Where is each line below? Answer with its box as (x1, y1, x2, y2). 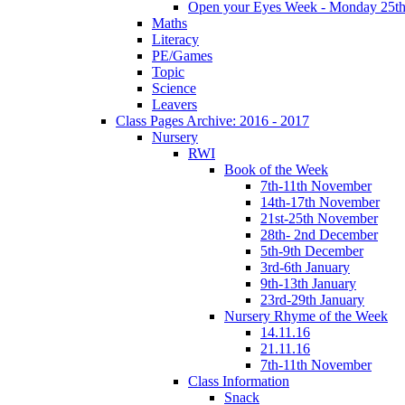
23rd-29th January (260, 291, 364, 307)
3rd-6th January (260, 259, 350, 275)
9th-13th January (260, 275, 356, 291)
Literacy (152, 31, 199, 47)
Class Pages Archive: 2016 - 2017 (116, 112, 309, 128)
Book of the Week (224, 161, 328, 177)
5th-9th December (260, 242, 363, 259)
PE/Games (152, 47, 212, 63)
